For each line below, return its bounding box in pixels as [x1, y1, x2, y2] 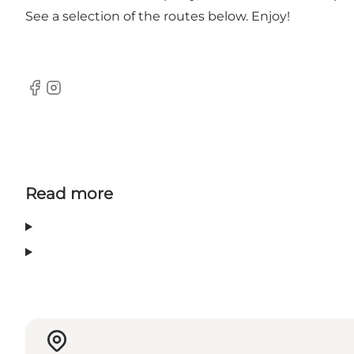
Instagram [43, 88, 108, 104]
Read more [25, 184, 113, 204]
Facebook [24, 88, 87, 104]
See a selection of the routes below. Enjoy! [25, 9, 290, 24]
